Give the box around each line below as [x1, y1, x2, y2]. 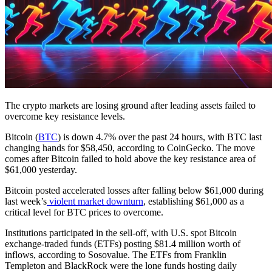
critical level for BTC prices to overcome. [5, 206, 163, 217]
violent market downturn [47, 195, 143, 206]
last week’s [5, 195, 47, 206]
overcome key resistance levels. [5, 110, 125, 121]
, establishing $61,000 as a [143, 195, 244, 206]
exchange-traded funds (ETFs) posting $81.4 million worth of [5, 238, 240, 249]
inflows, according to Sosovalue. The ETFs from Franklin [5, 249, 226, 260]
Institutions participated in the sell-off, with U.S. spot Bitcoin [5, 227, 237, 238]
